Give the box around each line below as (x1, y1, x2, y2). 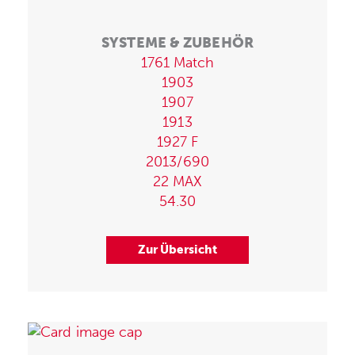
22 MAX (152, 172, 203, 190)
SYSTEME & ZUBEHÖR (101, 33, 254, 52)
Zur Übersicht (137, 242, 218, 257)
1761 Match (140, 53, 215, 71)
